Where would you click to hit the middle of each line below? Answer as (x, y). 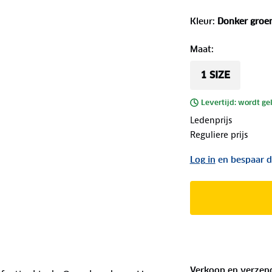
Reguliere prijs (219, 134)
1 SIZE (215, 75)
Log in (202, 159)
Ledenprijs (211, 120)
